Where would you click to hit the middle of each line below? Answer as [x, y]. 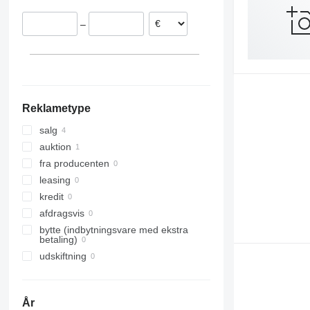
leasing [55, 180]
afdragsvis [62, 213]
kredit [51, 197]
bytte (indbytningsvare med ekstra [113, 230]
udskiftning [63, 256]
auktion [55, 147]
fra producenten [74, 164]
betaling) [58, 240]
